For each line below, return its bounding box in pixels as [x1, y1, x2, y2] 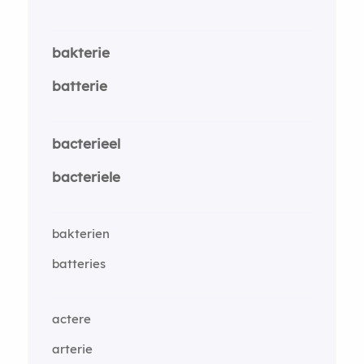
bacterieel [51, 135, 120, 152]
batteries [51, 256, 106, 271]
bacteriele [51, 167, 120, 185]
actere [51, 311, 91, 327]
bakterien [51, 226, 110, 241]
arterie [51, 341, 93, 357]
